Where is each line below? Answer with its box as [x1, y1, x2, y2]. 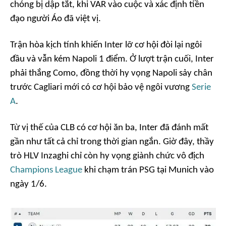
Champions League [10, 165, 82, 176]
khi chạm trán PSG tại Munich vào [82, 165, 214, 176]
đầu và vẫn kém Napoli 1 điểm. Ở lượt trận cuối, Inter [10, 54, 214, 65]
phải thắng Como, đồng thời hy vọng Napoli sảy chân [10, 69, 212, 79]
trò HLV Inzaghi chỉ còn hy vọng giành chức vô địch [10, 151, 204, 161]
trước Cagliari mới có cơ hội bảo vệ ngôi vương [10, 83, 192, 93]
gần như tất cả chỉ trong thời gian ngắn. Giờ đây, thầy [10, 137, 214, 147]
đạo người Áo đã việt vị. [10, 14, 101, 24]
